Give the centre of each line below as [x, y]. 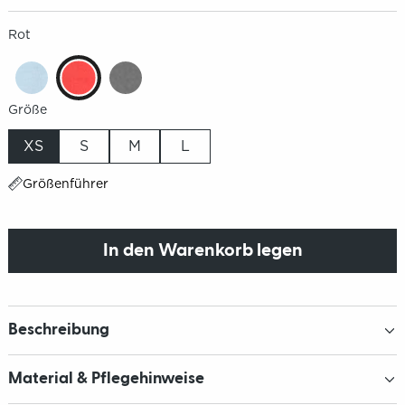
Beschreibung [58, 330]
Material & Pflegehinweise [106, 379]
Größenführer [65, 184]
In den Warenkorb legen [202, 251]
